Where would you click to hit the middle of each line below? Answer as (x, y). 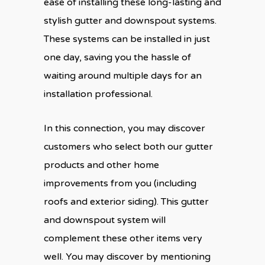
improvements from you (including (120, 183)
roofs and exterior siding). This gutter (126, 201)
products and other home (101, 165)
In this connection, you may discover (125, 128)
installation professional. (98, 94)
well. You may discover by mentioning (127, 256)
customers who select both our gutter (128, 146)
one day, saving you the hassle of (117, 57)
